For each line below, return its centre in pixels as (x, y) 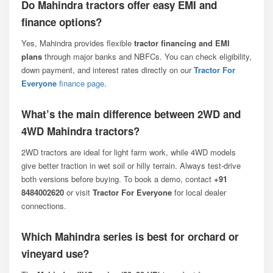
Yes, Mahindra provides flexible (78, 43)
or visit (78, 192)
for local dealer (199, 192)
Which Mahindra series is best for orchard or (130, 236)
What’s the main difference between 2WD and (131, 114)
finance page (80, 83)
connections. (44, 205)
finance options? (62, 22)
